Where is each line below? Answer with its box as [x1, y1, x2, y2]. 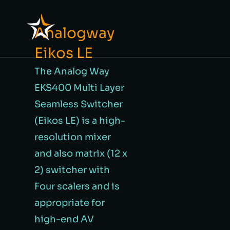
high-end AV [34, 213, 94, 225]
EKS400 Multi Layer [34, 82, 125, 93]
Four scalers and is [34, 180, 120, 192]
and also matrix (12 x [34, 147, 128, 159]
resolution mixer [34, 131, 111, 143]
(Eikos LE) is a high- [34, 114, 126, 126]
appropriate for [34, 197, 105, 208]
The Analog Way [34, 65, 110, 77]
